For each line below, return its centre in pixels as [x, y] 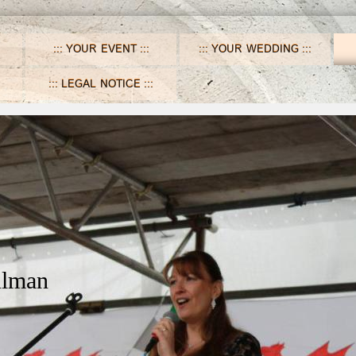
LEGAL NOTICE [101, 84]
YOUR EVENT [101, 49]
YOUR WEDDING [255, 49]
